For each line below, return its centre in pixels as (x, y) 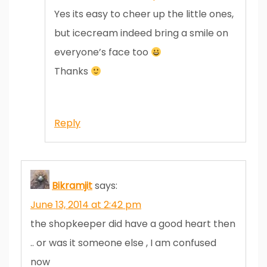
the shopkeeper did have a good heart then (133, 223)
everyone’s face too (103, 52)
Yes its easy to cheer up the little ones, (144, 14)
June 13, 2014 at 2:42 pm (86, 204)
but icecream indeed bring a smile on (141, 33)
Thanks (72, 71)
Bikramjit (72, 185)
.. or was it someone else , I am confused (123, 243)
